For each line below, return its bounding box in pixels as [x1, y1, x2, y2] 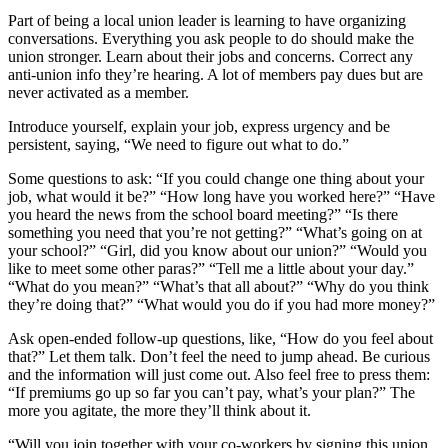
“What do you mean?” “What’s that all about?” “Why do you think [8, 277, 429, 295]
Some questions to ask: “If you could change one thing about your [8, 169, 424, 187]
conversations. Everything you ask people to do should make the [8, 29, 414, 47]
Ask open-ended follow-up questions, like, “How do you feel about [8, 329, 433, 347]
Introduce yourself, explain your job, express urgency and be [8, 117, 390, 135]
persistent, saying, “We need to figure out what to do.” [8, 135, 353, 153]
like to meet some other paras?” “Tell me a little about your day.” [8, 259, 414, 277]
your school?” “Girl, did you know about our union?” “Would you [8, 241, 427, 259]
